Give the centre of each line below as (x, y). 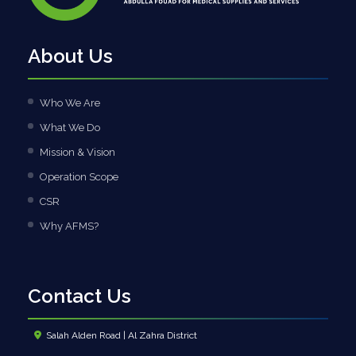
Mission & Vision (77, 152)
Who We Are (70, 103)
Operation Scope (79, 176)
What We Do (70, 127)
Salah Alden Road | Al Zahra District (123, 335)
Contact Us (79, 296)
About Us (70, 56)
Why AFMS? (69, 226)
